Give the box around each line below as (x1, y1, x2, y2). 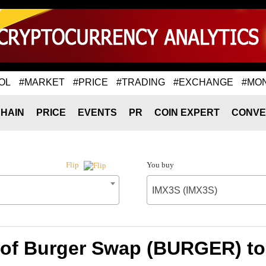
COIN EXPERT (154, 107, 220, 118)
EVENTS (78, 107, 117, 118)
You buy (146, 160, 174, 169)
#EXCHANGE (173, 77, 233, 87)
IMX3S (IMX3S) (151, 185, 217, 195)
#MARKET (19, 77, 65, 87)
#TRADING (116, 77, 165, 87)
